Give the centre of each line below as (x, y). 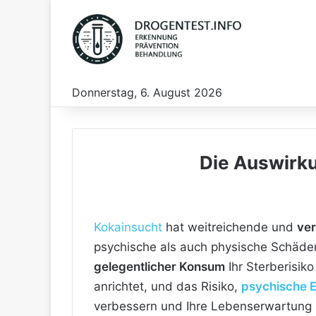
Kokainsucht (128, 227)
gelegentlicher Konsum (159, 267)
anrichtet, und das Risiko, (168, 286)
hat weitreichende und (230, 227)
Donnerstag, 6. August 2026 (147, 92)
